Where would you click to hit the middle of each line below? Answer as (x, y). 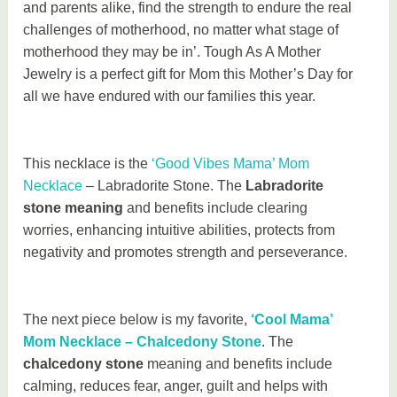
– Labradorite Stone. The (164, 186)
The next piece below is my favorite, (137, 319)
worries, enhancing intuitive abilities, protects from (179, 230)
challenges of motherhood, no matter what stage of (181, 30)
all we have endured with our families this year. (170, 97)
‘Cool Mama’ (292, 319)
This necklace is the (88, 164)
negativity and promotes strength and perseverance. (186, 253)
